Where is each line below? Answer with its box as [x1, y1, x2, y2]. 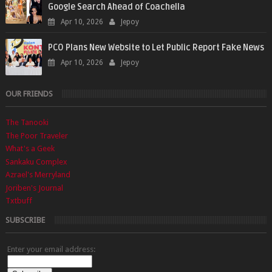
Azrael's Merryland [5, 170, 70, 180]
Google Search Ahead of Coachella [47, 2, 185, 13]
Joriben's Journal [5, 183, 63, 192]
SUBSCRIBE [5, 215, 45, 225]
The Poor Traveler [5, 131, 68, 140]
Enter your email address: [7, 244, 95, 254]
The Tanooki [5, 118, 49, 127]
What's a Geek [5, 144, 55, 154]
